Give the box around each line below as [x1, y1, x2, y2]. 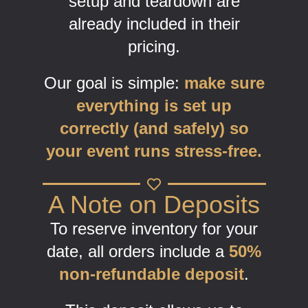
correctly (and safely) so [59, 118, 249, 137]
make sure [184, 73, 265, 92]
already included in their [68, 14, 240, 33]
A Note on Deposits [48, 190, 260, 219]
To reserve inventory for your [50, 219, 258, 238]
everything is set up [76, 96, 232, 115]
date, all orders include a [47, 241, 229, 261]
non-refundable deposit [59, 264, 244, 283]
